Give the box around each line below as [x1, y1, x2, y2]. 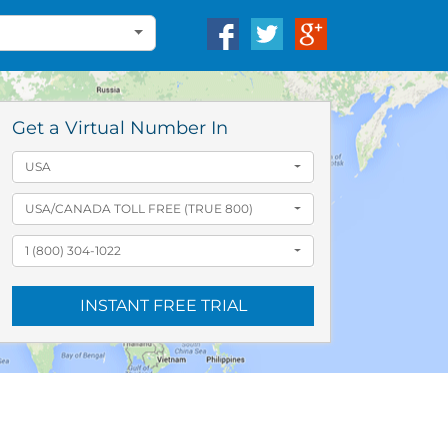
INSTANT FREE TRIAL [79, 296, 247, 315]
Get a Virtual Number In [12, 117, 229, 139]
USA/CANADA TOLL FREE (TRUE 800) [25, 201, 254, 216]
